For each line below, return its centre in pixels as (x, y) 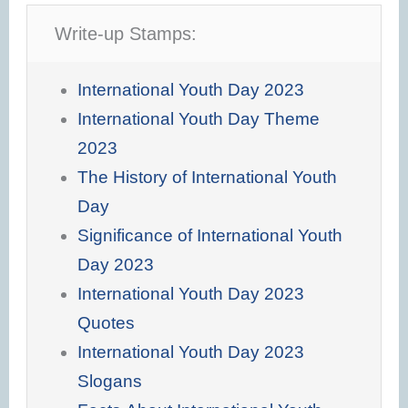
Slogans (109, 381)
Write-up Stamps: (126, 33)
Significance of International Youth (209, 235)
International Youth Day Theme (198, 118)
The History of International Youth (207, 177)
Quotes (106, 322)
